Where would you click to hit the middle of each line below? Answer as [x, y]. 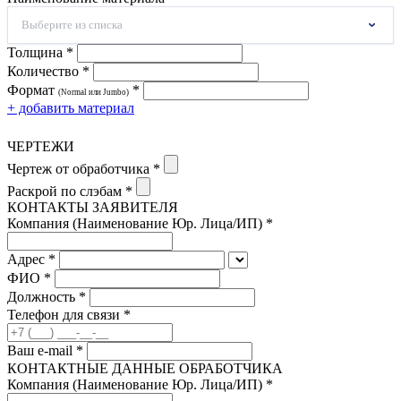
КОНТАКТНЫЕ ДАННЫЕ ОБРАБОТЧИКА [145, 368]
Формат [33, 90]
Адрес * [31, 259]
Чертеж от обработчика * [84, 168]
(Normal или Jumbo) [94, 92]
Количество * [48, 71]
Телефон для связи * [69, 314]
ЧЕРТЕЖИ [41, 146]
